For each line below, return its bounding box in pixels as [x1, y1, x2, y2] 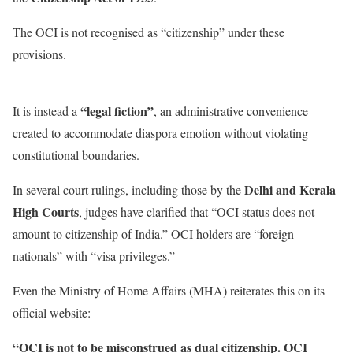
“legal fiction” [80, 101, 154, 120]
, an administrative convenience [154, 102, 308, 119]
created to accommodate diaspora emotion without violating [13, 124, 308, 141]
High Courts [13, 202, 79, 221]
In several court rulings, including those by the [13, 180, 244, 198]
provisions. [13, 45, 66, 62]
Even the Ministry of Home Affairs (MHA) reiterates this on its [13, 281, 325, 299]
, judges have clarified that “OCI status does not [79, 203, 314, 220]
